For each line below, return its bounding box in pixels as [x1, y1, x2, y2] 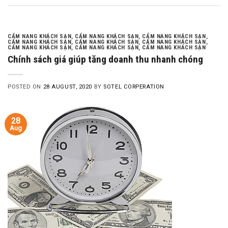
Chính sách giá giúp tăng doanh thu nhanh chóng [8, 53, 203, 65]
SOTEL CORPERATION [103, 83, 164, 90]
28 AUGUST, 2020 [43, 83, 93, 90]
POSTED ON [8, 83, 43, 90]
